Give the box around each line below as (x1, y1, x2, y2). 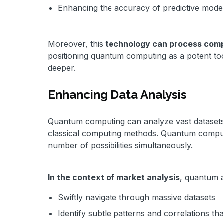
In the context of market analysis (48, 172, 180, 183)
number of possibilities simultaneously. (48, 140, 195, 151)
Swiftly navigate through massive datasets (58, 192, 215, 203)
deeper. (48, 63, 76, 73)
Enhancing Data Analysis (48, 87, 190, 102)
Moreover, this (48, 39, 103, 49)
